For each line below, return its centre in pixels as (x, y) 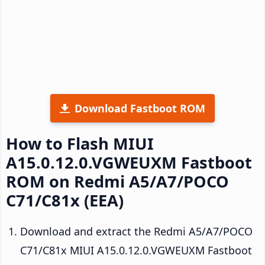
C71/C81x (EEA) (65, 200)
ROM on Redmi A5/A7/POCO (117, 181)
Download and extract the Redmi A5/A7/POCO (136, 231)
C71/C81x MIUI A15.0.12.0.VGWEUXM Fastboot (136, 250)
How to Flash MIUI (80, 143)
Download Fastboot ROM (140, 108)
